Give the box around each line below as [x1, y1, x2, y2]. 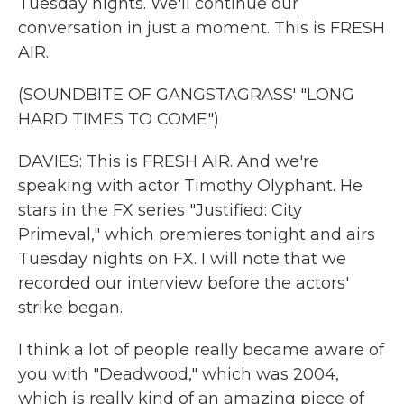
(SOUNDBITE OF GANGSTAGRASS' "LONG [18, 85, 354, 105]
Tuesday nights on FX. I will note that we [18, 249, 346, 269]
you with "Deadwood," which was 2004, [18, 364, 339, 384]
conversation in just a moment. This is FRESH [18, 18, 385, 38]
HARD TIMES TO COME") [18, 109, 219, 129]
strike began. [18, 298, 123, 317]
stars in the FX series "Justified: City [18, 200, 302, 220]
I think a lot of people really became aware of [18, 340, 384, 360]
